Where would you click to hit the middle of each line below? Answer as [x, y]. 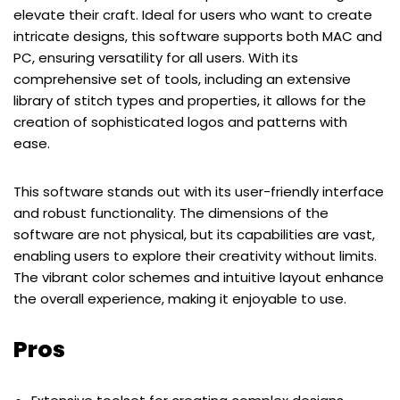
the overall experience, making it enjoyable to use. [180, 298]
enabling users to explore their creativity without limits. [195, 255]
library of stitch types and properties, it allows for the [190, 100]
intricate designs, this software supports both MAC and [198, 36]
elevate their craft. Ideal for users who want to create [193, 14]
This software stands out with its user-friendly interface [199, 191]
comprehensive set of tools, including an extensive [182, 79]
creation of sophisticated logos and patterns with [180, 121]
